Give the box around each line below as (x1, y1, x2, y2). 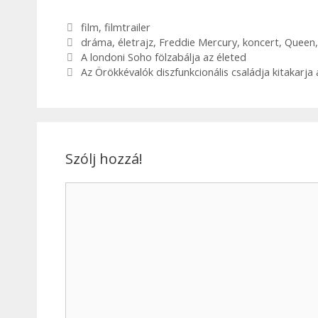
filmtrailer (104, 21, 150, 35)
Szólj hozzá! (65, 149, 143, 169)
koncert (242, 35, 279, 50)
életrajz (117, 35, 153, 50)
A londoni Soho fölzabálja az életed (80, 50, 246, 65)
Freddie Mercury (158, 35, 237, 50)
